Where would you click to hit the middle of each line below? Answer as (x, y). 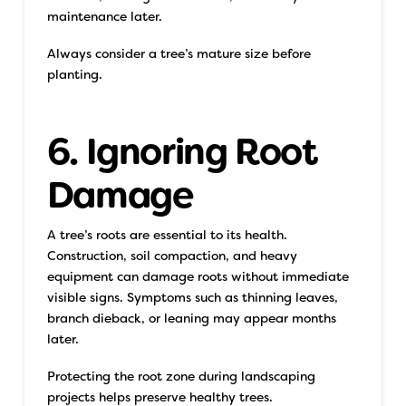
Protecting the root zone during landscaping (181, 377)
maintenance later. (104, 16)
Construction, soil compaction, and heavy (172, 255)
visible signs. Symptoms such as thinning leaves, (192, 297)
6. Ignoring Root (182, 151)
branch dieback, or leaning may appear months (191, 318)
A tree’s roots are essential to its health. (167, 234)
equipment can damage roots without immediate (198, 276)
